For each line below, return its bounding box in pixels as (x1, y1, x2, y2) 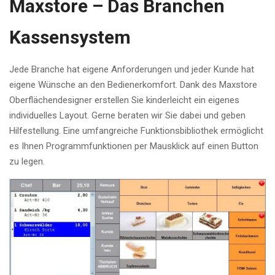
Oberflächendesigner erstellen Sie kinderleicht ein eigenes (9, 95, 239, 106)
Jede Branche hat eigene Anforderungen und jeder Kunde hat (9, 64, 254, 76)
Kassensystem (9, 26, 131, 48)
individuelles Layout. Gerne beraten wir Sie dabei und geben (9, 110, 246, 122)
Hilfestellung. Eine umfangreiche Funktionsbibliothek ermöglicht (9, 125, 263, 137)
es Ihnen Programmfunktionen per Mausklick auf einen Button (9, 141, 258, 152)
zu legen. (9, 156, 45, 168)
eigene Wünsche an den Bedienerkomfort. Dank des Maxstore (9, 79, 257, 91)
